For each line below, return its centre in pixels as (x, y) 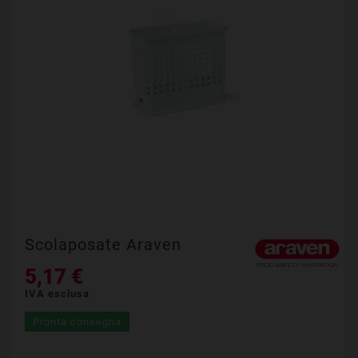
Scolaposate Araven (103, 245)
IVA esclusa (57, 294)
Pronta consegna (77, 322)
